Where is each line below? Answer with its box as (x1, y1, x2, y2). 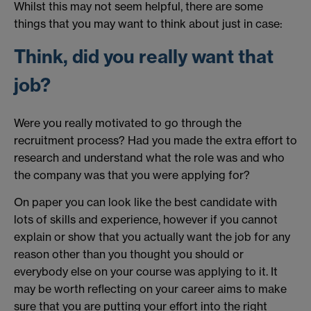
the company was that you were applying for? (14, 167, 250, 182)
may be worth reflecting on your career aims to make (14, 282, 287, 296)
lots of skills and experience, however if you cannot (14, 212, 278, 227)
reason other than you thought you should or (14, 247, 244, 262)
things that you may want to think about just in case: (14, 16, 283, 31)
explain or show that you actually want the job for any (14, 230, 290, 244)
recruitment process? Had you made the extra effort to (14, 133, 297, 147)
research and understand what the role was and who (14, 150, 285, 165)
